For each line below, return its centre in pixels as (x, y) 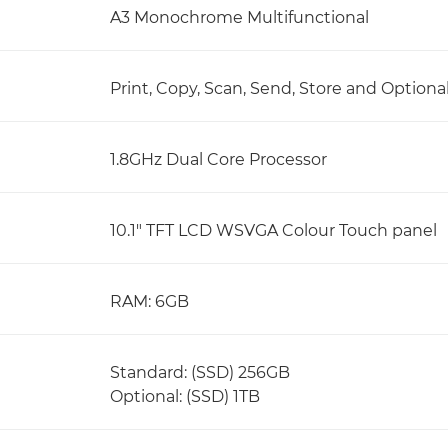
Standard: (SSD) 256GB (200, 372)
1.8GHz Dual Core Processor (218, 159)
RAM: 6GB (149, 301)
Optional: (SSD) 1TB (185, 396)
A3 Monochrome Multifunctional (239, 17)
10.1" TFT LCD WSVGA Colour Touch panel (273, 230)
